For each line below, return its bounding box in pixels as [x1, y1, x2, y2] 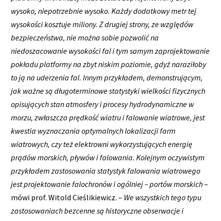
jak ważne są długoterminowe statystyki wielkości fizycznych [11, 85, 206, 96]
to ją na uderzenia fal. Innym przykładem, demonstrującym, [11, 72, 203, 82]
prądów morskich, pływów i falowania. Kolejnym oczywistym [11, 152, 205, 162]
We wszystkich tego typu [124, 192, 202, 202]
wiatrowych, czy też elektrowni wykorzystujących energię [11, 139, 193, 149]
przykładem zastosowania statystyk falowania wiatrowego [11, 165, 201, 176]
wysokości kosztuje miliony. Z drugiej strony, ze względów [11, 19, 194, 29]
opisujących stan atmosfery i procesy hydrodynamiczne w [11, 99, 194, 109]
